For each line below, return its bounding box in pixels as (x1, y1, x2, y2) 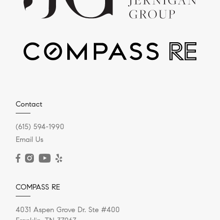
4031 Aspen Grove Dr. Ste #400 (16, 205, 120, 215)
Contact (16, 100, 42, 109)
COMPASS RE (16, 183, 60, 192)
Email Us (16, 135, 43, 144)
